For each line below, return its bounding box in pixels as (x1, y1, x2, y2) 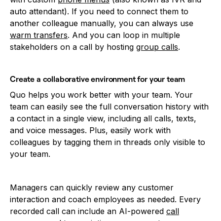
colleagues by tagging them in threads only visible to (10, 137, 205, 147)
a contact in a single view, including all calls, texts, (10, 113, 196, 123)
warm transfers (10, 30, 68, 40)
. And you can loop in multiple (68, 30, 180, 40)
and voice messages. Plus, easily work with (10, 125, 171, 135)
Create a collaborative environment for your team (10, 74, 185, 84)
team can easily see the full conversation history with (10, 101, 209, 111)
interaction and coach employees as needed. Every (10, 194, 201, 204)
